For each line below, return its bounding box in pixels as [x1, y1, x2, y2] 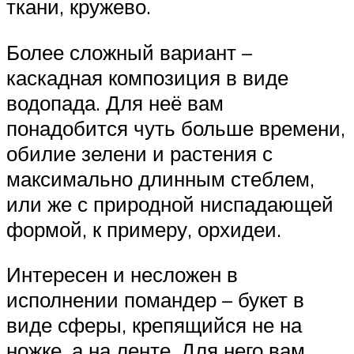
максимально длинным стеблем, [6, 165, 314, 191]
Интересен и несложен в [6, 262, 238, 288]
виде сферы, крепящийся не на [6, 312, 302, 338]
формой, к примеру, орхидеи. [6, 216, 281, 242]
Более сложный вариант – [6, 39, 252, 65]
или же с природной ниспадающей [6, 190, 333, 217]
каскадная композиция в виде [6, 64, 288, 90]
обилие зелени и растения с [6, 140, 273, 166]
